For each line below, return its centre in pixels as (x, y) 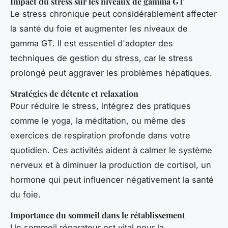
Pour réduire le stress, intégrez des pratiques (101, 106)
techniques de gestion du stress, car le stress (102, 58)
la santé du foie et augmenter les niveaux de (99, 29)
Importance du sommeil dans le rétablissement (98, 215)
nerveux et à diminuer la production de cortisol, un (111, 165)
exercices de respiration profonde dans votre (100, 136)
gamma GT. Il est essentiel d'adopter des (92, 44)
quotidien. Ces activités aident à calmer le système (111, 150)
